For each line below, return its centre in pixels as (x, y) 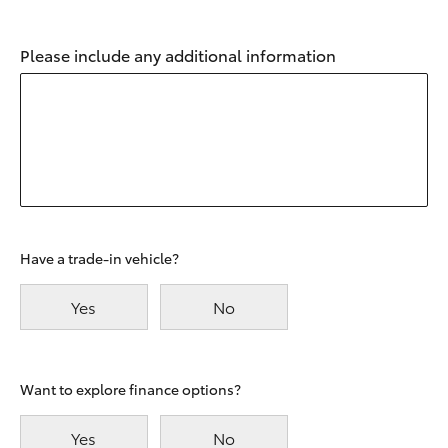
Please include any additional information (178, 54)
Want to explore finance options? (130, 389)
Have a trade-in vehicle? (99, 258)
